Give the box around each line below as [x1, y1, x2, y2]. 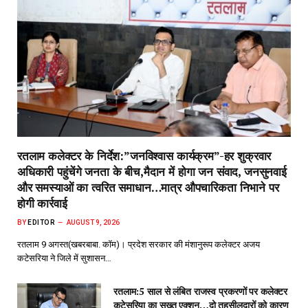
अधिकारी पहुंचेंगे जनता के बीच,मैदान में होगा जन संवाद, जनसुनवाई [17, 164, 287, 180]
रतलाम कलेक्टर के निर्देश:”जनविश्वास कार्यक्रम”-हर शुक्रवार [17, 148, 272, 164]
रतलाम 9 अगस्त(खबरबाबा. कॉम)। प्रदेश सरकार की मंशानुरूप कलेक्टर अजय [17, 239, 260, 250]
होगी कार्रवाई [17, 195, 67, 212]
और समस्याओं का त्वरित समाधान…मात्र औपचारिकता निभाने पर [17, 179, 279, 196]
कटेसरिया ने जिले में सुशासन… [17, 253, 111, 264]
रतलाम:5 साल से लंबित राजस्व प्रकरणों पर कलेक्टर [113, 285, 288, 298]
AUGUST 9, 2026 [67, 219, 120, 227]
